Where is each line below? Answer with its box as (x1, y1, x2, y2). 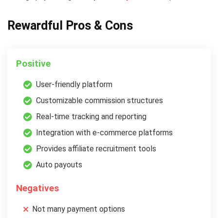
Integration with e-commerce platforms (36, 127, 173, 137)
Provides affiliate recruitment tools (36, 144, 156, 153)
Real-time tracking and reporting (36, 111, 146, 121)
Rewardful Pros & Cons (7, 18, 133, 33)
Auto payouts (36, 160, 82, 169)
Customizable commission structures (36, 95, 163, 105)
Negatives (16, 182, 59, 194)
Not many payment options (32, 204, 125, 214)
